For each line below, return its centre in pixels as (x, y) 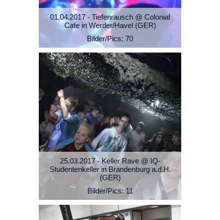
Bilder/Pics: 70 (110, 39)
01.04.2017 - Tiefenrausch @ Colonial (110, 17)
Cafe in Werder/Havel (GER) (110, 26)
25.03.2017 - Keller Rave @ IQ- (110, 161)
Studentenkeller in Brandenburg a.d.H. (110, 169)
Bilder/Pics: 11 (110, 191)
